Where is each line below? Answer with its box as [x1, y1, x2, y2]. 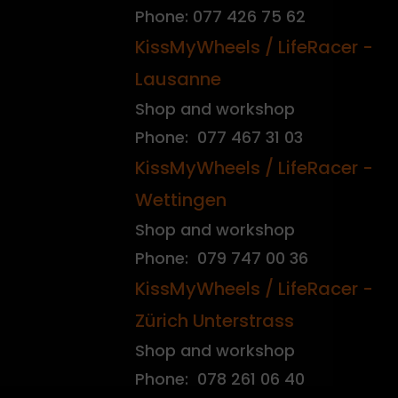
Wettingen [135, 187, 227, 212]
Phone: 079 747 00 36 [135, 246, 308, 269]
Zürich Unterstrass [135, 307, 294, 333]
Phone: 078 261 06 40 [135, 367, 305, 390]
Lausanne [135, 66, 221, 92]
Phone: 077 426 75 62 [135, 4, 306, 28]
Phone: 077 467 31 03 [135, 125, 303, 148]
